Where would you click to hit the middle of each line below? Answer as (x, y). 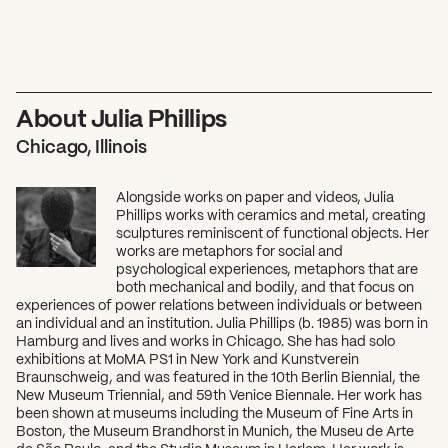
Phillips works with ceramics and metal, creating (271, 213)
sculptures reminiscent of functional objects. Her (272, 231)
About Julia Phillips (121, 116)
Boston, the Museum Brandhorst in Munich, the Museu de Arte (215, 429)
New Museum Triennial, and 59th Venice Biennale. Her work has (219, 393)
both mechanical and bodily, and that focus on (265, 285)
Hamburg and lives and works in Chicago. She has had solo (205, 339)
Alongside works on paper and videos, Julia (255, 195)
